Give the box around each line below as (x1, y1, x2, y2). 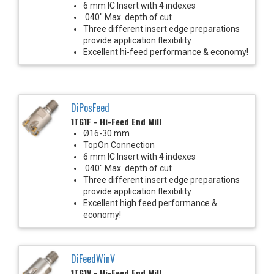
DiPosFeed (71, 100, 109, 115)
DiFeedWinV (71, 251, 115, 266)
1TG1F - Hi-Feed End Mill (71, 114, 161, 128)
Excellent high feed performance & (83, 198, 217, 208)
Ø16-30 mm (83, 128, 130, 138)
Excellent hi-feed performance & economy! (83, 46, 248, 57)
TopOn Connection (83, 139, 155, 150)
